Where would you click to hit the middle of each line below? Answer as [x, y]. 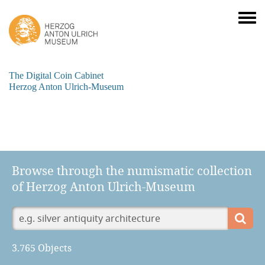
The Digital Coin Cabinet [56, 75]
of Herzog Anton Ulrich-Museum [104, 186]
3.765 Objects [42, 248]
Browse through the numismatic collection [132, 170]
